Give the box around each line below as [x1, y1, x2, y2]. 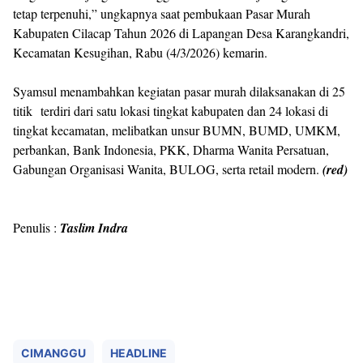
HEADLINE [110, 346, 167, 360]
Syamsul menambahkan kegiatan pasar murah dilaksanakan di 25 [13, 83, 345, 100]
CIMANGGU [21, 346, 86, 360]
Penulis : [13, 219, 60, 236]
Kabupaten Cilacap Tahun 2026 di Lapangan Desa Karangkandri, [13, 24, 349, 41]
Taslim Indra [60, 219, 128, 237]
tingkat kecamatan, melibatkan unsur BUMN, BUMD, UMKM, [13, 122, 340, 139]
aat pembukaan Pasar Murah [165, 5, 310, 22]
